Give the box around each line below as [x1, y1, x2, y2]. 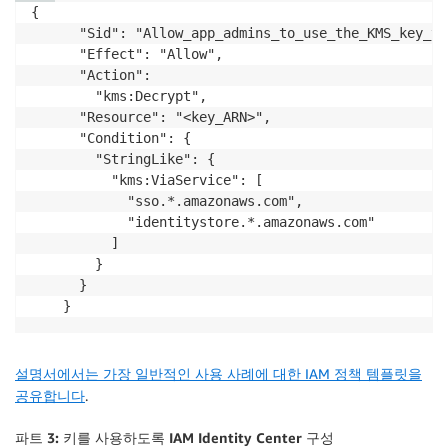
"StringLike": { [31, 151, 215, 168]
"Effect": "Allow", [31, 46, 223, 63]
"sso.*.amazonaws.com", [31, 193, 303, 210]
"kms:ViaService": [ [31, 172, 263, 189]
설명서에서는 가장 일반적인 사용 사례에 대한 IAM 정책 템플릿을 [15, 365, 422, 383]
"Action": [31, 67, 159, 84]
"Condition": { [31, 130, 191, 147]
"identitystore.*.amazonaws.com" [31, 214, 375, 231]
